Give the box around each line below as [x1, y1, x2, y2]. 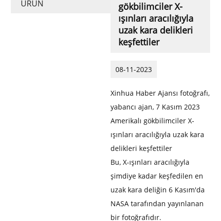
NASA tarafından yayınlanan [110, 198, 204, 208]
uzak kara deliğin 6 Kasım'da [110, 184, 205, 194]
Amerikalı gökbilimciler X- [110, 115, 194, 125]
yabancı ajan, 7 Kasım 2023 [110, 102, 200, 111]
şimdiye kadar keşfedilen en [110, 171, 203, 181]
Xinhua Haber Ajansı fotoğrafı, [110, 88, 210, 98]
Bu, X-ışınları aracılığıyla [110, 157, 189, 167]
